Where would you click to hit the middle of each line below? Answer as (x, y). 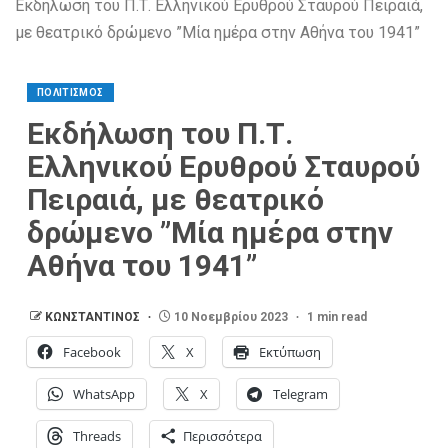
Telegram (300, 393)
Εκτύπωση (290, 351)
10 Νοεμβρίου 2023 (231, 316)
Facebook (92, 351)
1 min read (337, 316)
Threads (97, 435)
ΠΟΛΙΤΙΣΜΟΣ (70, 92)
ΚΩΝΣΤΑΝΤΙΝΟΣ (94, 316)
